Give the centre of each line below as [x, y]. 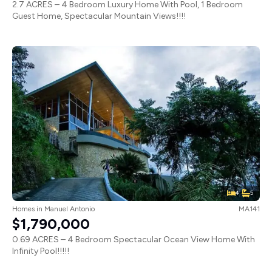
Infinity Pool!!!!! [41, 251]
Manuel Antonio [70, 209]
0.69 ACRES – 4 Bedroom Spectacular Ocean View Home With [134, 239]
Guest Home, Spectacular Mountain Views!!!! [99, 16]
